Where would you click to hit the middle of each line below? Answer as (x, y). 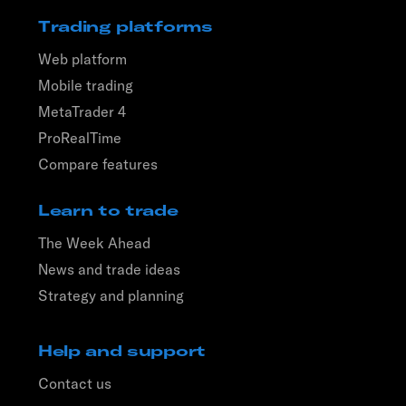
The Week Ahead (94, 243)
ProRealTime (80, 138)
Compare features (98, 164)
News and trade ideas (109, 270)
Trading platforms (126, 27)
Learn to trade (108, 211)
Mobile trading (86, 86)
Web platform (82, 59)
